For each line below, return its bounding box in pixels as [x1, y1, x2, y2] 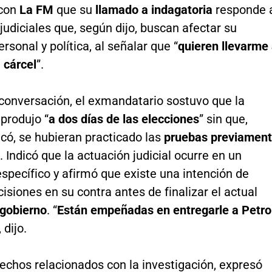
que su [53, 2, 95, 17]
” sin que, [199, 111, 248, 126]
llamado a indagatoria [95, 2, 212, 17]
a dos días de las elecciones [48, 111, 199, 126]
